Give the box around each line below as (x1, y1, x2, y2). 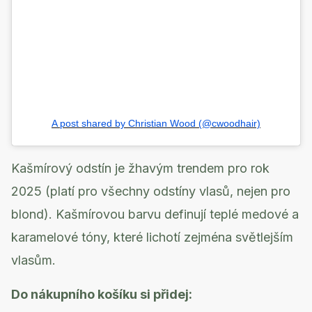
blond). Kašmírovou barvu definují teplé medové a (11, 206, 299, 221)
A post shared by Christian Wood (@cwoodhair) (52, 117, 260, 129)
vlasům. (11, 252, 56, 267)
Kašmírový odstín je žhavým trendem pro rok (11, 160, 270, 175)
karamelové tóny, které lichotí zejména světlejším (11, 229, 293, 244)
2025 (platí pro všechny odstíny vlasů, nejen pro (11, 183, 290, 198)
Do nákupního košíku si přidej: (11, 286, 192, 302)
